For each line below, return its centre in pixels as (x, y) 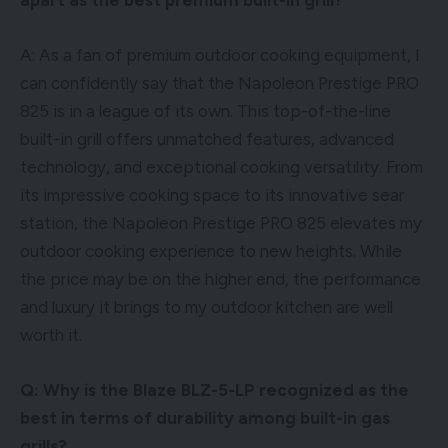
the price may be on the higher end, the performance (220, 278)
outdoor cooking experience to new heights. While (211, 250)
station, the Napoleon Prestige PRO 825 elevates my (221, 222)
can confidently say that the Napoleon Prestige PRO (219, 82)
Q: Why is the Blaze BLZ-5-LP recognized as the (214, 389)
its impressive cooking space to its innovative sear (212, 194)
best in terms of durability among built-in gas (205, 417)
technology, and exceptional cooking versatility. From (221, 166)
